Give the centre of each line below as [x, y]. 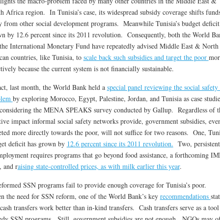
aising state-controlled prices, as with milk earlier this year [98, 166]
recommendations [185, 196]
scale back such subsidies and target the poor [146, 57]
